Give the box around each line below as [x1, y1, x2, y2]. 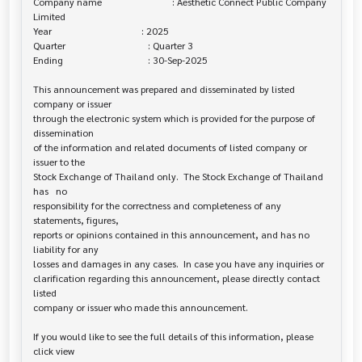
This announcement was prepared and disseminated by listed [32, 82, 295, 96]
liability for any [32, 242, 99, 256]
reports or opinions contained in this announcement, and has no [32, 228, 309, 242]
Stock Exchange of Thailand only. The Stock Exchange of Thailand [32, 170, 323, 183]
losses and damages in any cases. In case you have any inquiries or [32, 257, 324, 271]
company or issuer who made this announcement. [32, 301, 248, 314]
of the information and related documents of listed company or [32, 141, 307, 154]
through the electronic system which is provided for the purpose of [32, 112, 315, 125]
